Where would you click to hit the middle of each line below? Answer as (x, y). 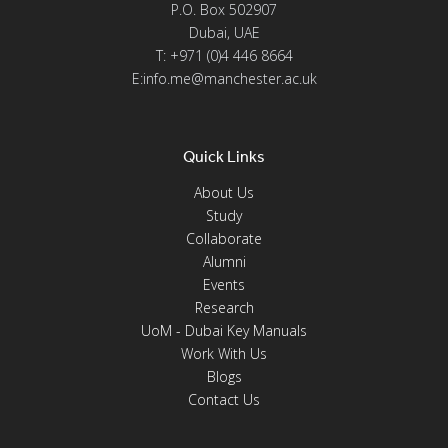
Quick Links (224, 156)
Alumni (224, 261)
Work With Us (224, 353)
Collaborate (224, 238)
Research (224, 307)
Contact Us (224, 399)
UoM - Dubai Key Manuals (224, 330)
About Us (224, 192)
